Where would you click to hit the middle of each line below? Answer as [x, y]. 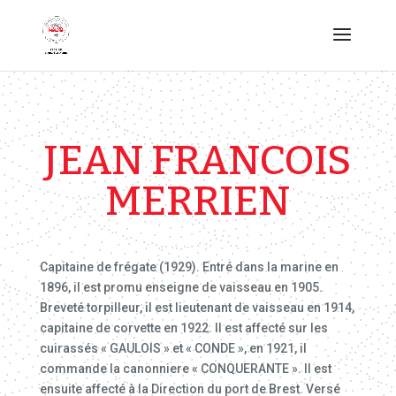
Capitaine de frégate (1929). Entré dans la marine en [189, 267]
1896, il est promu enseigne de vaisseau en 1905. [181, 287]
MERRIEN [198, 201]
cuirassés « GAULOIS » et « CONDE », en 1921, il [173, 348]
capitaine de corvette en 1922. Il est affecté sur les [183, 328]
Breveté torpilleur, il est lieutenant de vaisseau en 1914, [197, 308]
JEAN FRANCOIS [198, 160]
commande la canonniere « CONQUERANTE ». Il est [185, 369]
